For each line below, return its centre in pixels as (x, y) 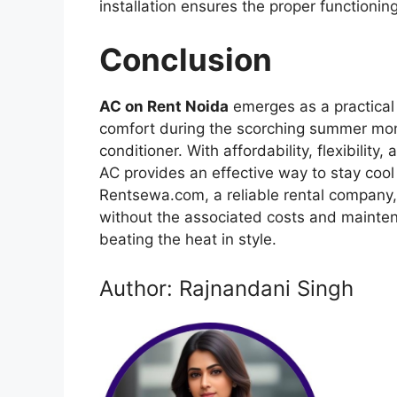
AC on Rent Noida (164, 106)
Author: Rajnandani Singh (226, 289)
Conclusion (186, 59)
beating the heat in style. (188, 239)
